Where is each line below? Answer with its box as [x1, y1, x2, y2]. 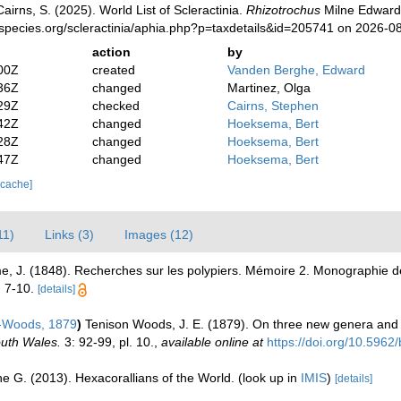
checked [92, 98, 141, 114]
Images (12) [124, 227, 193, 243]
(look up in [238, 371, 301, 386]
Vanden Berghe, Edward [227, 63, 366, 78]
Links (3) [45, 227, 94, 243]
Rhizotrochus [245, 3, 320, 18]
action [92, 45, 132, 60]
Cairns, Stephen [227, 98, 320, 114]
